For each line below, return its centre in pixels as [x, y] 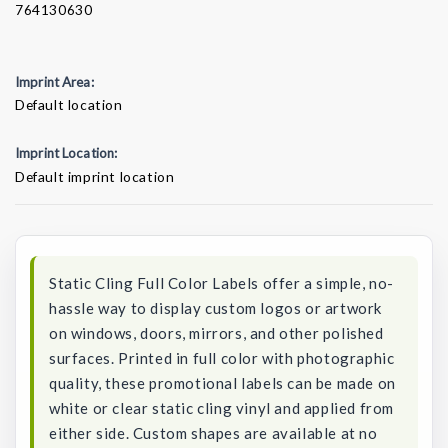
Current [44, 201]
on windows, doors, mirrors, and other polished [216, 332]
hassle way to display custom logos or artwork [216, 307]
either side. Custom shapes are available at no [213, 432]
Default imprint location [95, 176]
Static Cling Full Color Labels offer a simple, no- [222, 282]
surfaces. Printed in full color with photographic [222, 357]
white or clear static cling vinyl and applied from [222, 407]
